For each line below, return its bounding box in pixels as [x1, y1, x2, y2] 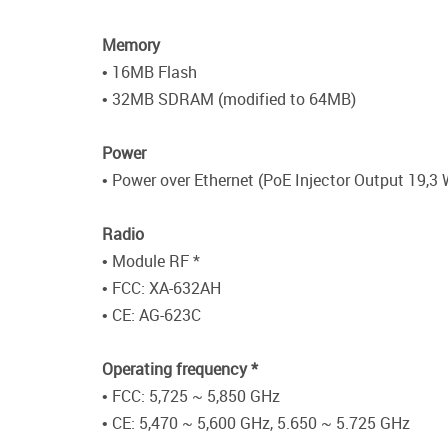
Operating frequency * [102, 358, 258, 381]
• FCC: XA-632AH [102, 277, 221, 300]
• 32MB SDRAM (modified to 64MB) [102, 88, 356, 111]
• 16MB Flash [102, 61, 197, 84]
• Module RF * [102, 250, 200, 273]
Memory [102, 34, 160, 57]
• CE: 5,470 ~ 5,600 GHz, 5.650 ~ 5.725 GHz [102, 412, 410, 435]
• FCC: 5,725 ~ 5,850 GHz [102, 385, 280, 408]
